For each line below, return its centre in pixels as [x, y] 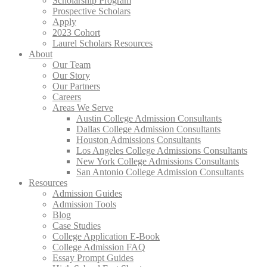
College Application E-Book [106, 236]
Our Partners [76, 86]
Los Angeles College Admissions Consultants [162, 150]
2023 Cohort [76, 32]
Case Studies [77, 226]
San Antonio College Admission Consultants [160, 172]
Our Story [71, 75]
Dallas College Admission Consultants [148, 129]
